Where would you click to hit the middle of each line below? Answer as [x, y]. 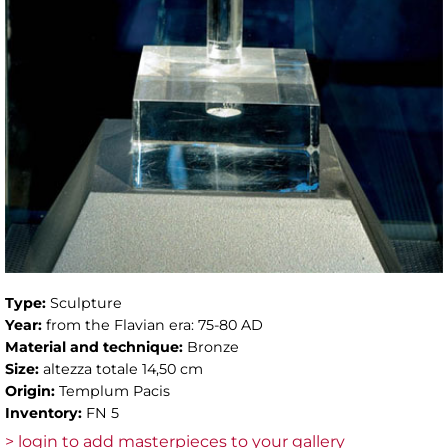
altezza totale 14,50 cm [123, 368]
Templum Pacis [114, 390]
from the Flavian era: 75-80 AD [154, 324]
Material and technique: [96, 346]
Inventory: [45, 412]
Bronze [213, 346]
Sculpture [86, 302]
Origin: [32, 390]
